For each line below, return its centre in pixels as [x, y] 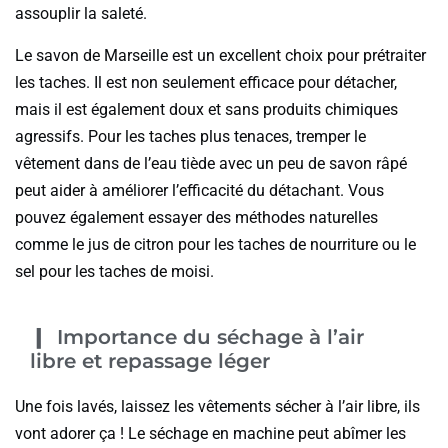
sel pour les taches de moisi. [114, 271]
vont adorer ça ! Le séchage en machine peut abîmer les [210, 433]
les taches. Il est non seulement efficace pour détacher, [206, 82]
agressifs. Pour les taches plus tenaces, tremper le [190, 136]
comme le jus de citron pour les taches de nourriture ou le [215, 244]
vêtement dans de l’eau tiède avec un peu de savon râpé [211, 163]
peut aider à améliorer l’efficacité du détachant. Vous [199, 190]
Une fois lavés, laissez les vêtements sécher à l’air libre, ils [217, 406]
